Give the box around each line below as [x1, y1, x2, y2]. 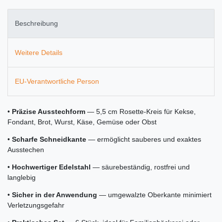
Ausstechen [7, 146, 44, 154]
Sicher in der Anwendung [12, 191, 97, 199]
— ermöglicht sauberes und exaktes [86, 135, 201, 144]
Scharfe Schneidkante [12, 135, 86, 144]
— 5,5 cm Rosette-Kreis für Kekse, [85, 108, 196, 116]
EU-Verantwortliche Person [15, 77, 99, 85]
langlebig [7, 173, 36, 182]
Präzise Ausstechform [12, 108, 85, 116]
